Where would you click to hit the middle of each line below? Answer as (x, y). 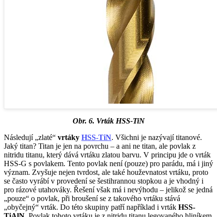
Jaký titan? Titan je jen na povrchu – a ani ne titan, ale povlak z (100, 146)
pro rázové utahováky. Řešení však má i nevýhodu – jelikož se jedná (108, 190)
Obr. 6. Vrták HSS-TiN (108, 121)
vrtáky (70, 138)
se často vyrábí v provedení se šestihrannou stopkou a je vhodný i (104, 181)
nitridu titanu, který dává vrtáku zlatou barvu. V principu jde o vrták (107, 155)
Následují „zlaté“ (31, 138)
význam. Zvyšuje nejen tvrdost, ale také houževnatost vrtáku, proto (106, 172)
